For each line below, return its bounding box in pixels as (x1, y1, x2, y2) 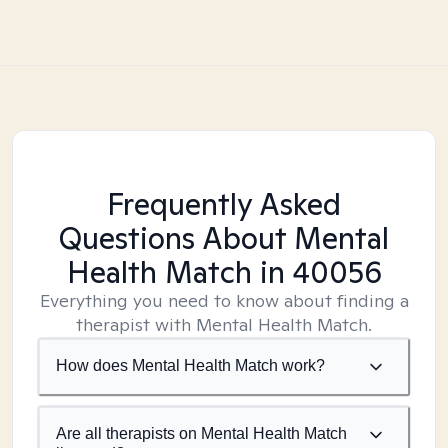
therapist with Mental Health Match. (76, 313, 372, 336)
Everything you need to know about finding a (39, 289, 409, 312)
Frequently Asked (107, 184, 341, 224)
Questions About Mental (59, 218, 389, 258)
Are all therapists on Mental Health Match (56, 425, 347, 442)
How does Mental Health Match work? (56, 357, 325, 374)
